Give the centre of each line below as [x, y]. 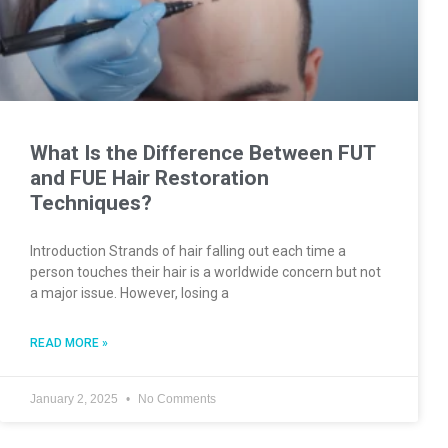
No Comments [175, 398]
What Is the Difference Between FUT [202, 152]
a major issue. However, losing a [129, 292]
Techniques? [91, 202]
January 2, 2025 [75, 398]
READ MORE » [69, 342]
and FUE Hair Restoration [149, 177]
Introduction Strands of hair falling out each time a [188, 250]
